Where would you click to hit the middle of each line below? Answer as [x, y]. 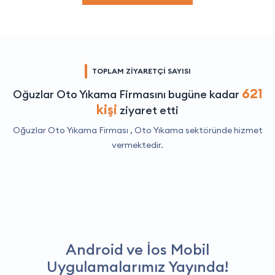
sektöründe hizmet [223, 130]
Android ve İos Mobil [137, 249]
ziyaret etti [148, 110]
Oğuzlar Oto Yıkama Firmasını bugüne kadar [127, 94]
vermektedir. [137, 145]
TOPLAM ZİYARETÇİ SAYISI [141, 71]
